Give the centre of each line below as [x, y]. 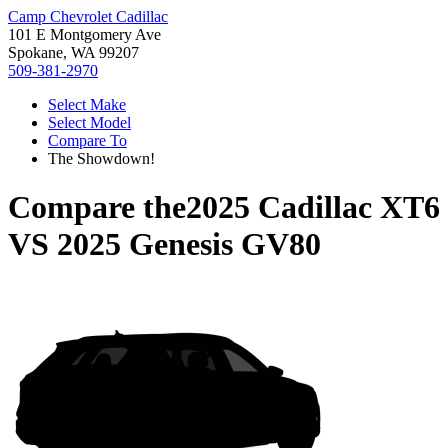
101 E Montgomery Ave [84, 34]
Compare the [97, 207]
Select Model [89, 122]
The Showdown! [101, 158]
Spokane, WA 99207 [73, 52]
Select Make [87, 104]
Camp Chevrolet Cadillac [88, 16]
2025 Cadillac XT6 [313, 207]
